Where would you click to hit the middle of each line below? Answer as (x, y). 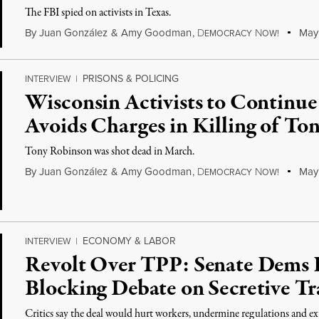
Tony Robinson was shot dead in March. (110, 152)
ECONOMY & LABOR (130, 241)
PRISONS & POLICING (131, 79)
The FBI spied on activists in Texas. (98, 13)
